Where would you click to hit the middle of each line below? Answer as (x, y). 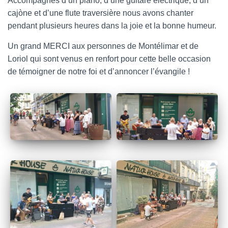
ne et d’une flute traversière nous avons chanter (108, 13)
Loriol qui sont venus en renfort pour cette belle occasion (109, 59)
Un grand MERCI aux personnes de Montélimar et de (103, 46)
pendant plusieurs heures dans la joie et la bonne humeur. (112, 26)
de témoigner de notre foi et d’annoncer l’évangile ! (99, 72)
